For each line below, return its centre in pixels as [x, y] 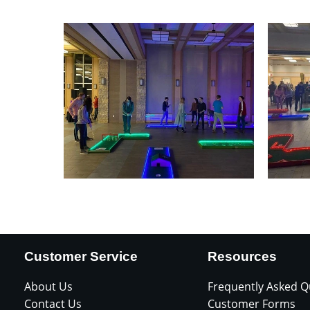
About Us [48, 286]
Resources [242, 256]
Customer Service [81, 256]
